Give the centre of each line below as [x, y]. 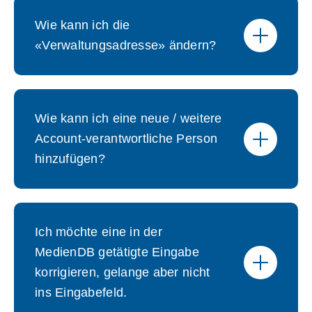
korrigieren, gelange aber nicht [123, 272]
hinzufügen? [70, 159]
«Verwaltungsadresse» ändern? [126, 45]
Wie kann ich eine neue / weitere [128, 118]
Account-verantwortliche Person [126, 139]
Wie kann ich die [83, 25]
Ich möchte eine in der [99, 232]
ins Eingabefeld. [81, 292]
